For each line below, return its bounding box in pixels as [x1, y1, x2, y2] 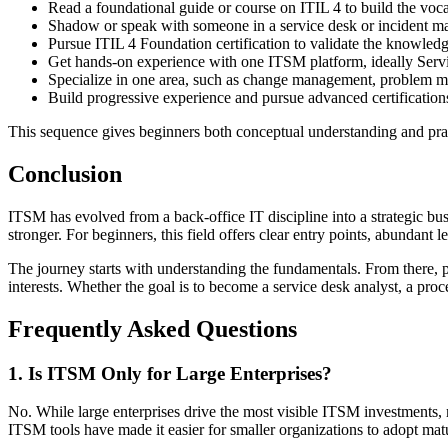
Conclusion [8, 160, 122, 187]
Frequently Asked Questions [8, 315, 297, 342]
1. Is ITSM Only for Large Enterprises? [8, 362, 332, 384]
